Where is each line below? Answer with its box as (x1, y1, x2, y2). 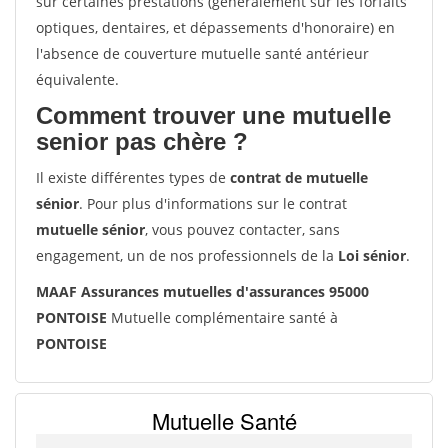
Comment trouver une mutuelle (36, 102, 391, 129)
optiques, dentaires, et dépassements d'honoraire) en (36, 18, 395, 37)
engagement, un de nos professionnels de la (36, 246, 338, 265)
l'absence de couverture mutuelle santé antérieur (36, 44, 369, 63)
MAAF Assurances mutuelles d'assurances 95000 (36, 282, 369, 301)
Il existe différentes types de (36, 168, 230, 187)
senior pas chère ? (36, 128, 248, 155)
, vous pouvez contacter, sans (145, 220, 340, 239)
